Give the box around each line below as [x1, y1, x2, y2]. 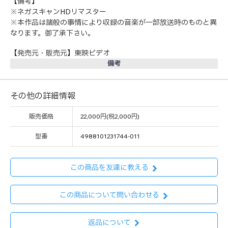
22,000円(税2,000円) [80, 112, 139, 120]
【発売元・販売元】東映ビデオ [10, 48, 110, 58]
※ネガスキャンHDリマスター [10, 7, 106, 16]
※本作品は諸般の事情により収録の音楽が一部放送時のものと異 [10, 17, 217, 27]
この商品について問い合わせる [59, 190, 159, 200]
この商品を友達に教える [70, 163, 149, 173]
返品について [88, 217, 131, 227]
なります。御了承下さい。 [10, 28, 95, 38]
